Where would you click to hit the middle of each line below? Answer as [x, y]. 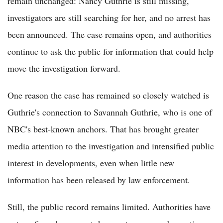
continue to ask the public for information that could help [111, 51]
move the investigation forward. [64, 68]
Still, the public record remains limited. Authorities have [109, 206]
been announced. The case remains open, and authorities [110, 34]
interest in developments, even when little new [91, 163]
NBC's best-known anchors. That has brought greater [103, 129]
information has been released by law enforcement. [99, 179]
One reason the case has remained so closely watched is [108, 95]
